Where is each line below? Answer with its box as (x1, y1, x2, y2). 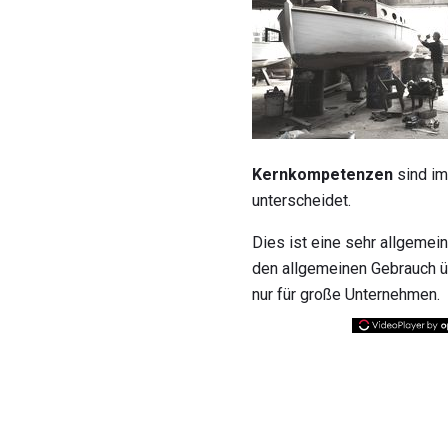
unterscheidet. (252, 190, 351, 210)
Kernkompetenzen (252, 164, 393, 184)
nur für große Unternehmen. (252, 284, 440, 304)
